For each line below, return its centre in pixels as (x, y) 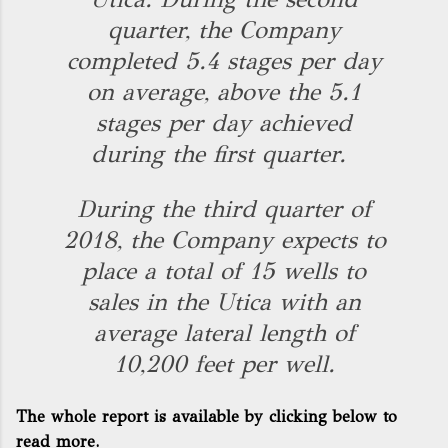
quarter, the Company (224, 30)
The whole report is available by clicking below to (206, 416)
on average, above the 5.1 (224, 92)
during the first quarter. (224, 154)
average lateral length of (224, 333)
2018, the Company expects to (224, 240)
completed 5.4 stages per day (224, 61)
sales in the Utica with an (224, 302)
